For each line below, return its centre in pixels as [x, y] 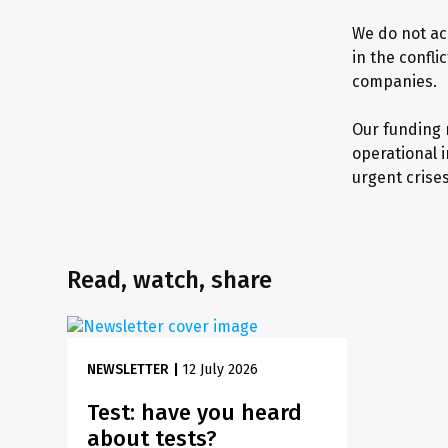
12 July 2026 [220, 369]
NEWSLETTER [128, 369]
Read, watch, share [170, 280]
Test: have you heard [195, 412]
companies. [394, 81]
